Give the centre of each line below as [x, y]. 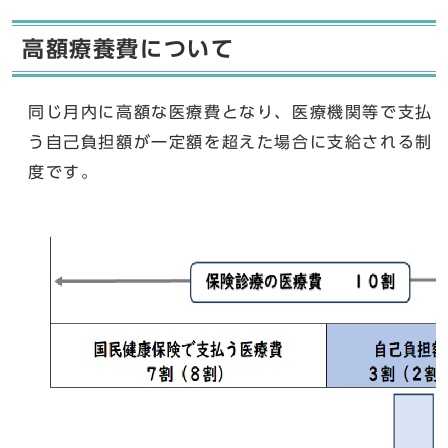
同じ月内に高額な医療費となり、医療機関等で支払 [230, 112]
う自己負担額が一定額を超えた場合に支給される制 [230, 142]
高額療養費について [128, 49]
